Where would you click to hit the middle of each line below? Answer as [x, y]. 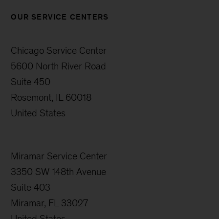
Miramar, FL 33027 [50, 203]
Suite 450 [31, 82]
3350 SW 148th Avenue [59, 172]
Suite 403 [31, 187]
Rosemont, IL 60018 [51, 98]
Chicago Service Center [59, 51]
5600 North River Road [59, 66]
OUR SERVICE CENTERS [60, 17]
